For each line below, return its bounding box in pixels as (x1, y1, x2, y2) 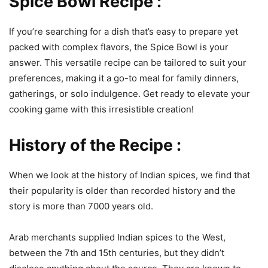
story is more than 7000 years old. (9, 200, 158, 212)
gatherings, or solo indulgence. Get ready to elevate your (9, 87, 250, 99)
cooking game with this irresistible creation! (9, 103, 194, 115)
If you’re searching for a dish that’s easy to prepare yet (9, 25, 238, 37)
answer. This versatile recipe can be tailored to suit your (9, 56, 246, 68)
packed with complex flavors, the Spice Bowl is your (9, 41, 229, 53)
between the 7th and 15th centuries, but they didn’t (9, 246, 224, 258)
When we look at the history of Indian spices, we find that (9, 169, 250, 181)
